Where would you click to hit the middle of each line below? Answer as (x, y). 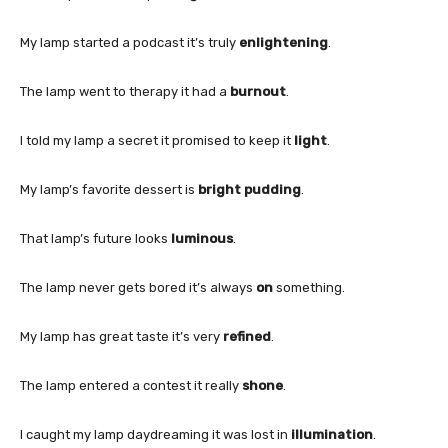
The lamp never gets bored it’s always (138, 287)
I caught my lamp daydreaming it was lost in (155, 434)
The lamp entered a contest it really (131, 385)
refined (247, 336)
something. (309, 287)
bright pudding (249, 189)
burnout (258, 91)
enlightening (283, 42)
